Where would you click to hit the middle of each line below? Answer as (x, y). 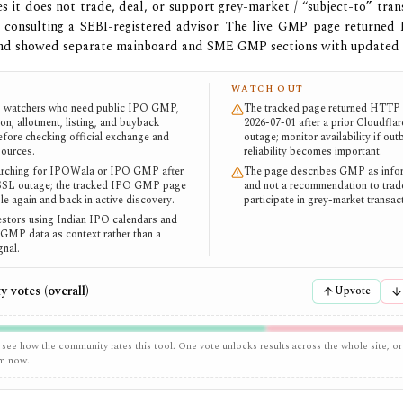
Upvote (352, 291)
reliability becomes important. (313, 152)
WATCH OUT (267, 89)
